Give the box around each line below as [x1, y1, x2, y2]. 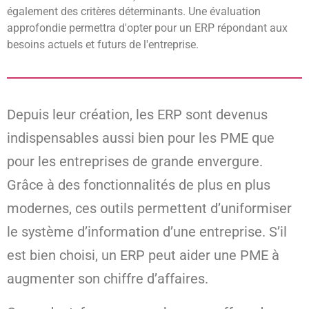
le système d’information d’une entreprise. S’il [7, 223, 287, 241]
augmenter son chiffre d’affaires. [7, 270, 208, 288]
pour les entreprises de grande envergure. [7, 153, 263, 170]
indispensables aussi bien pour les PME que [7, 130, 275, 147]
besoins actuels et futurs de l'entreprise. [7, 38, 199, 52]
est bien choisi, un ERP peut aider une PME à [7, 247, 279, 264]
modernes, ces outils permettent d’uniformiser [7, 200, 292, 217]
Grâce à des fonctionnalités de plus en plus [7, 177, 270, 194]
